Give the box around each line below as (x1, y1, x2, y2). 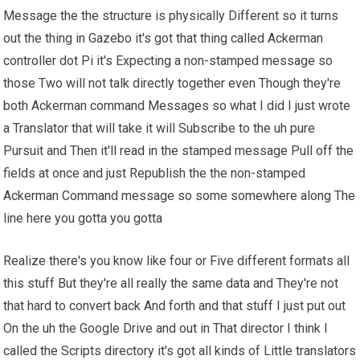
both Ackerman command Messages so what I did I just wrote (3, 98, 351, 114)
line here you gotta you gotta (3, 211, 163, 227)
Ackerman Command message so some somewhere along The (3, 188, 356, 204)
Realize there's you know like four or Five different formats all (3, 253, 350, 269)
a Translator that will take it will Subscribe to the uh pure (3, 121, 316, 137)
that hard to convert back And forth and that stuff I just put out (3, 298, 346, 314)
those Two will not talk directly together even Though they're (3, 76, 342, 92)
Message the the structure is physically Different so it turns (3, 8, 339, 24)
